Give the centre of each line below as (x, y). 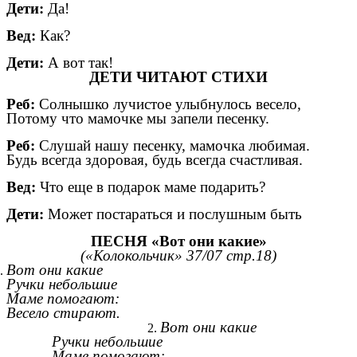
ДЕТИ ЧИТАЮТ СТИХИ (178, 77)
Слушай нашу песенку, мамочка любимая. (175, 146)
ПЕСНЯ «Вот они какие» (178, 241)
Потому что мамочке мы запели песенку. (138, 119)
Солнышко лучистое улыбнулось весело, (168, 104)
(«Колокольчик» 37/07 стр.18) (178, 256)
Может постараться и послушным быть (173, 214)
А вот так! (80, 63)
